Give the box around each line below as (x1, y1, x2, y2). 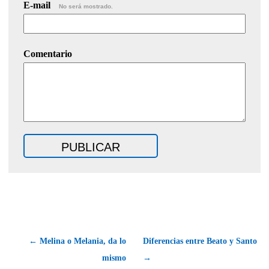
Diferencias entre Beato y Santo (143, 236, 257, 246)
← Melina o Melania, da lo (29, 236, 126, 246)
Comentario (23, 48, 72, 59)
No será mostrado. (59, 2, 113, 10)
